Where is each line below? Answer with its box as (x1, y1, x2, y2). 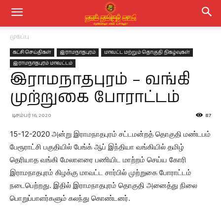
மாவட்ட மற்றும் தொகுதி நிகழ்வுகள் (104, 48, 190, 56)
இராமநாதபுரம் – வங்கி (10, 69, 190, 91)
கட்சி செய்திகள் (13, 48, 51, 56)
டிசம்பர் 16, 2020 (12, 111, 51, 119)
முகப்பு (10, 32, 29, 41)
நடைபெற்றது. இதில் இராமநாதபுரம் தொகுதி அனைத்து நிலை (10, 181, 197, 190)
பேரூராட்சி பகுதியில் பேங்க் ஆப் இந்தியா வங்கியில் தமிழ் (10, 142, 184, 151)
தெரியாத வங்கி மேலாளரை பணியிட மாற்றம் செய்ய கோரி (10, 155, 186, 164)
